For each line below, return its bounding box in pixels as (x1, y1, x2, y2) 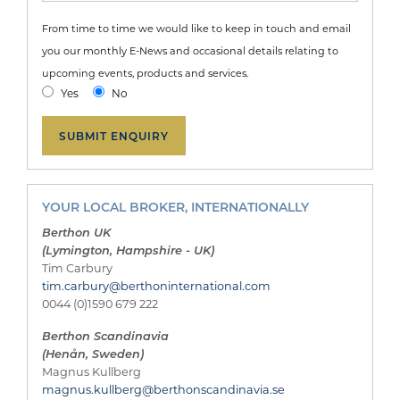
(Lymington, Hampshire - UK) (42, 241, 214, 257)
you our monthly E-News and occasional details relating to (42, 43, 338, 57)
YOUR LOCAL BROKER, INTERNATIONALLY (42, 197, 309, 215)
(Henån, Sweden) (42, 345, 144, 361)
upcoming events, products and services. (42, 65, 248, 79)
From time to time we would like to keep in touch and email (42, 21, 351, 35)
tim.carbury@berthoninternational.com (42, 278, 271, 293)
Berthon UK (42, 223, 111, 239)
